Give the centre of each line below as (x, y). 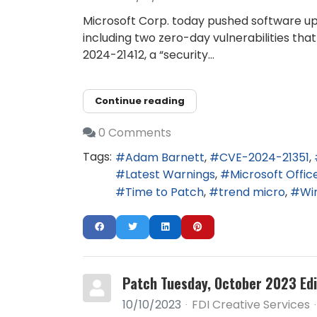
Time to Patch (165, 192)
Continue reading (140, 100)
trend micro (252, 192)
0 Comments (135, 133)
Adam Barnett (165, 157)
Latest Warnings (170, 175)
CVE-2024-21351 (264, 157)
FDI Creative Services (251, 305)
